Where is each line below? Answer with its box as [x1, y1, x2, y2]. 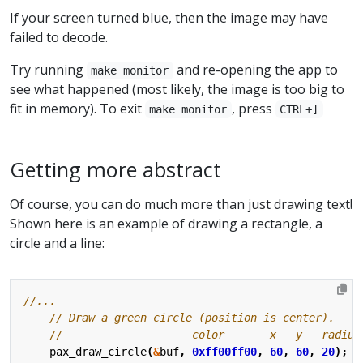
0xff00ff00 [192, 345, 257, 359]
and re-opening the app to [173, 61, 338, 79]
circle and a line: [10, 234, 105, 253]
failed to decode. [10, 28, 108, 47]
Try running [10, 61, 87, 79]
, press [231, 100, 275, 118]
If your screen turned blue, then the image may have [10, 9, 328, 28]
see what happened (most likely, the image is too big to [10, 80, 344, 99]
